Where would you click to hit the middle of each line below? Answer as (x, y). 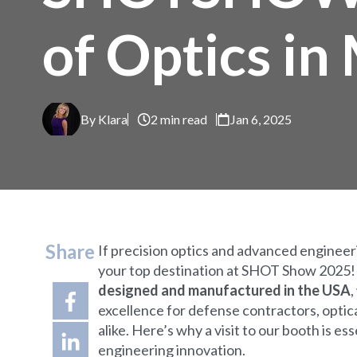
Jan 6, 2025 (261, 120)
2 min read (179, 120)
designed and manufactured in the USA (224, 290)
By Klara (104, 119)
